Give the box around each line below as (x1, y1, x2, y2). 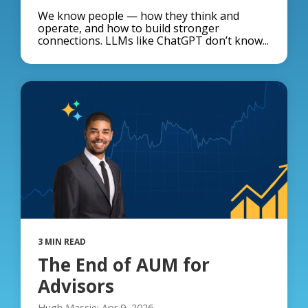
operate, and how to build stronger (38, 21, 219, 36)
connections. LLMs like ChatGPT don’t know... (38, 33, 269, 49)
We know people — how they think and (38, 8, 239, 24)
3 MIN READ (38, 236, 86, 248)
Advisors (38, 274, 114, 299)
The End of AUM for (38, 252, 210, 278)
